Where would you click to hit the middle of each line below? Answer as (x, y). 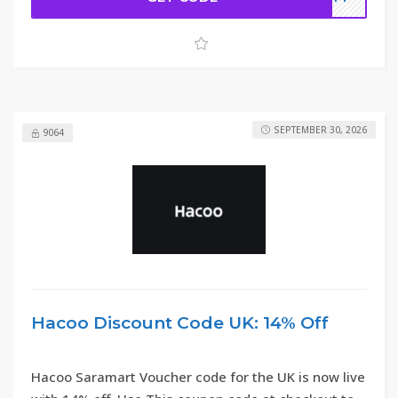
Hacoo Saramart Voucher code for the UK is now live (198, 377)
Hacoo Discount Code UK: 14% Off (180, 323)
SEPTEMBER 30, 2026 (320, 130)
